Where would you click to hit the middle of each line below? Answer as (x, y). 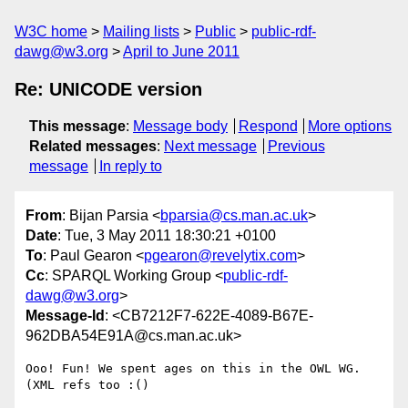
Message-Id (65, 316)
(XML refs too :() (87, 385)
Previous (296, 146)
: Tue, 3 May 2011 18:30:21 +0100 (167, 236)
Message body (180, 126)
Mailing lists (141, 31)
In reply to (130, 166)
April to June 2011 (181, 51)
